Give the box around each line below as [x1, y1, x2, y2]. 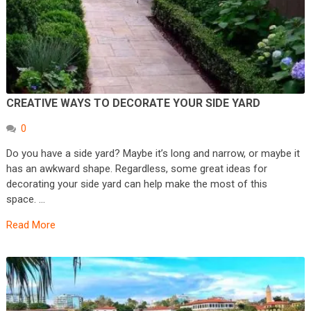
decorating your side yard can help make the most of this [6, 178, 267, 191]
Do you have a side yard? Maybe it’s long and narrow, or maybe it [6, 147, 300, 160]
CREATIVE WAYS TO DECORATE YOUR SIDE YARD [6, 96, 260, 110]
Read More [6, 219, 56, 232]
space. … [6, 193, 45, 206]
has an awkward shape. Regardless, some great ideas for [6, 162, 267, 176]
